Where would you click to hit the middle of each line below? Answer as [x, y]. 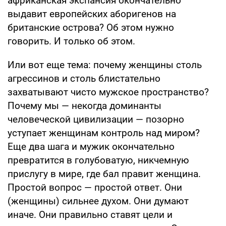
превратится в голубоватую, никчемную [98, 160]
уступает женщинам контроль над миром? [104, 133]
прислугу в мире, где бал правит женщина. [104, 174]
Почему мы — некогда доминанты [84, 105]
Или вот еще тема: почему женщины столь [105, 65]
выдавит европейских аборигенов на [92, 14]
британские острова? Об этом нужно [91, 27]
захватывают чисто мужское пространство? [108, 92]
